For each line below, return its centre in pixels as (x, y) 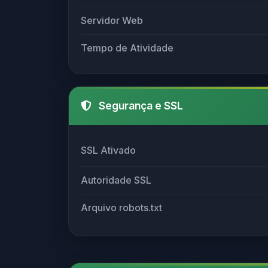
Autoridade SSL (116, 180)
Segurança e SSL (140, 105)
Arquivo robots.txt (121, 207)
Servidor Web (112, 20)
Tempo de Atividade (127, 48)
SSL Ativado (108, 150)
